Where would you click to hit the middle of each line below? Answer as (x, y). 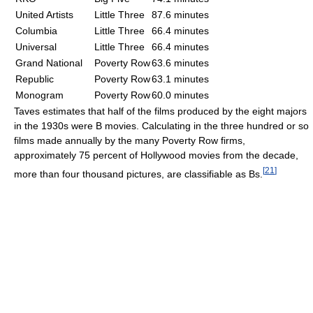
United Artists (44, 14)
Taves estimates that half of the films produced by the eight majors (160, 111)
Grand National (49, 63)
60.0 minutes (180, 95)
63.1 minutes (180, 79)
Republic (35, 79)
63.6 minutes (180, 63)
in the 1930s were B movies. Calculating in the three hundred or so (161, 125)
